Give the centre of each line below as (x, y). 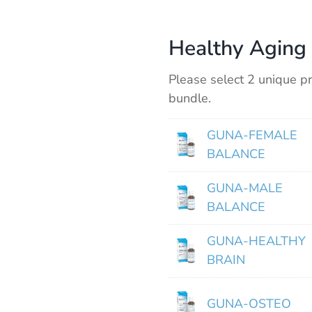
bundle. (189, 98)
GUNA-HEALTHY (256, 241)
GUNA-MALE (244, 188)
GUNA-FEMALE (252, 135)
